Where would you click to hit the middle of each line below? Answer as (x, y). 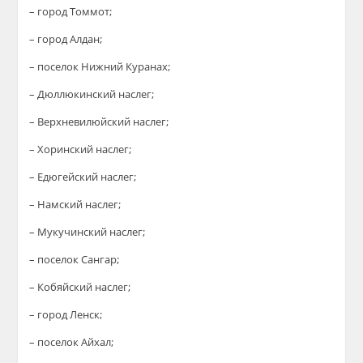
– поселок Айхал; (72, 342)
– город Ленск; (66, 314)
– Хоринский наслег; (81, 149)
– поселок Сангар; (75, 259)
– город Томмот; (71, 11)
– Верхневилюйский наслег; (99, 122)
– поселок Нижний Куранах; (100, 66)
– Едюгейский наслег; (83, 177)
